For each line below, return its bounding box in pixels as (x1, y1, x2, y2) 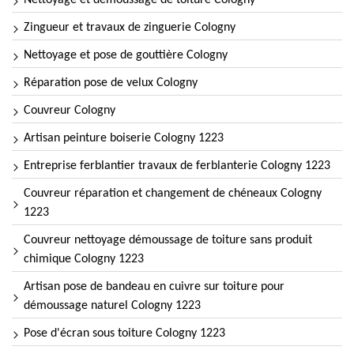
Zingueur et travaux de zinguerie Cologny (24, 21, 235, 34)
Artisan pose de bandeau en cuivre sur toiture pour (24, 281, 284, 293)
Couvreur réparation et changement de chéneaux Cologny (24, 187, 322, 200)
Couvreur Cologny (24, 104, 115, 117)
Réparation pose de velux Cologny (24, 77, 198, 89)
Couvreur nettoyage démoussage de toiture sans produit (24, 234, 312, 247)
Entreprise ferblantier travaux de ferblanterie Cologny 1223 (24, 160, 330, 172)
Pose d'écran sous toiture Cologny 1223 (24, 327, 225, 340)
